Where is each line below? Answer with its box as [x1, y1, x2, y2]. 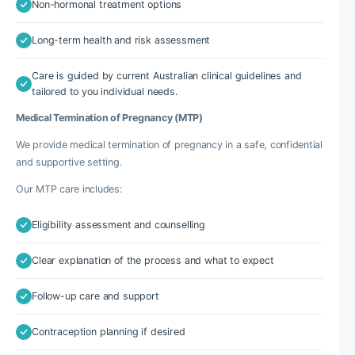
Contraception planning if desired [32, 326, 185, 338]
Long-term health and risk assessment [32, 34, 211, 46]
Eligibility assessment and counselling [32, 219, 205, 231]
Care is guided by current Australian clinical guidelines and [32, 70, 302, 82]
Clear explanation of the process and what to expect [32, 254, 274, 266]
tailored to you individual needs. [32, 86, 177, 97]
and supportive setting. [16, 156, 122, 168]
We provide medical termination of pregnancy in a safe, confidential [16, 139, 323, 151]
